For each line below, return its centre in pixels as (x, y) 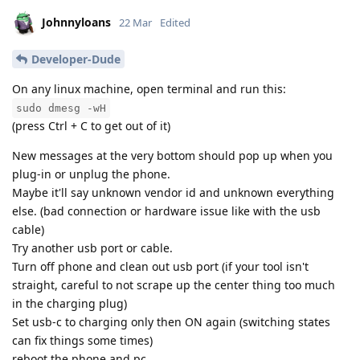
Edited (175, 22)
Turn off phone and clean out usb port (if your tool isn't (160, 266)
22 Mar (135, 22)
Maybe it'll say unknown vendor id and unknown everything (173, 192)
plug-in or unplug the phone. (91, 174)
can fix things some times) (82, 340)
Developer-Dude (76, 59)
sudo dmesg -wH (61, 108)
